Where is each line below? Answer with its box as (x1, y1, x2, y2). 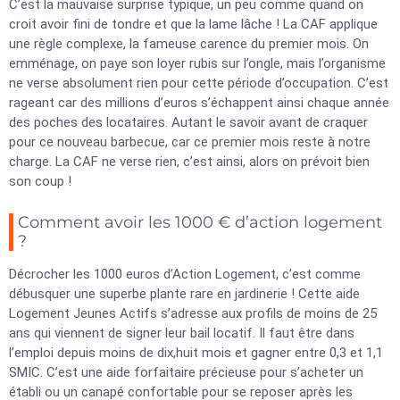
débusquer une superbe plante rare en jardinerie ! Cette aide (9, 286, 360, 302)
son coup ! (9, 173, 71, 189)
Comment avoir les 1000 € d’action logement (18, 212, 382, 232)
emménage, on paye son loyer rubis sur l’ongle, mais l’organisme (9, 55, 386, 71)
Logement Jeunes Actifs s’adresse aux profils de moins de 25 (9, 305, 377, 321)
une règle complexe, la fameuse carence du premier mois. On (9, 36, 369, 52)
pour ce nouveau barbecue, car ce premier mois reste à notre (9, 134, 371, 150)
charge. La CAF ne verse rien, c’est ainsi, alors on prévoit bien (9, 154, 370, 170)
